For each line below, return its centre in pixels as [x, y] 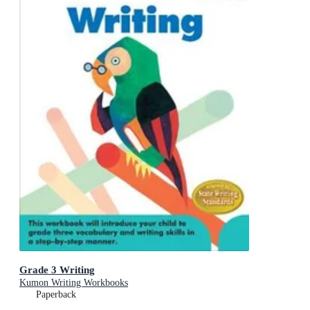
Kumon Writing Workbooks [74, 282]
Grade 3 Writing [57, 269]
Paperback [56, 294]
